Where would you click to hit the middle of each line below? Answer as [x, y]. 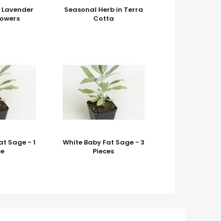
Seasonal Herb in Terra [103, 9]
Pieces [104, 151]
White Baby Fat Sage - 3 [103, 142]
